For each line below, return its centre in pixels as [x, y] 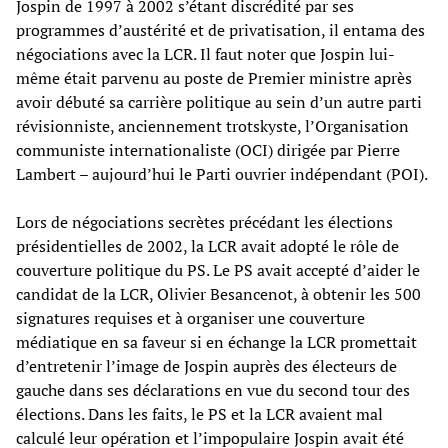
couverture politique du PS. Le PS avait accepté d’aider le [218, 269]
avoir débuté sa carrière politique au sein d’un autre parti [219, 101]
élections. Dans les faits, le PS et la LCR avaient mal [199, 413]
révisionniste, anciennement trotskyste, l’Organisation [212, 125]
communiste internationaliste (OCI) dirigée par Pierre [208, 149]
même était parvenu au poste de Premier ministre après [214, 77]
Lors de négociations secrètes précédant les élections [204, 221]
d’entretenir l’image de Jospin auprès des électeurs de [206, 365]
